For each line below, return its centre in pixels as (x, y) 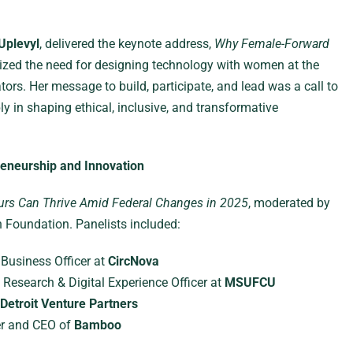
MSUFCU (250, 282)
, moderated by (289, 203)
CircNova (133, 261)
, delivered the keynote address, (126, 44)
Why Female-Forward (271, 44)
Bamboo (97, 325)
